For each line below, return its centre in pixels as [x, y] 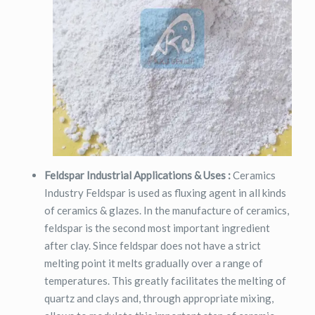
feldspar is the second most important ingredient [157, 228]
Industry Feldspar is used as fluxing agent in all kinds [165, 193]
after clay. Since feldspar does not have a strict [153, 245]
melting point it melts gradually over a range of [154, 263]
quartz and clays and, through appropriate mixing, [159, 298]
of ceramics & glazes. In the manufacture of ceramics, [167, 210]
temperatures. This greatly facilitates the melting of [165, 281]
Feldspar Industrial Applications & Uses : [137, 175]
